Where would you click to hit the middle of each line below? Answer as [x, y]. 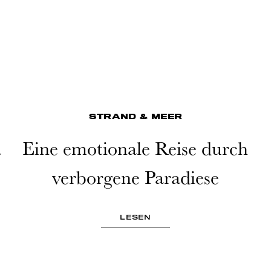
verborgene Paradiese [135, 177]
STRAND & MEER [135, 116]
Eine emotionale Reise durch [135, 148]
